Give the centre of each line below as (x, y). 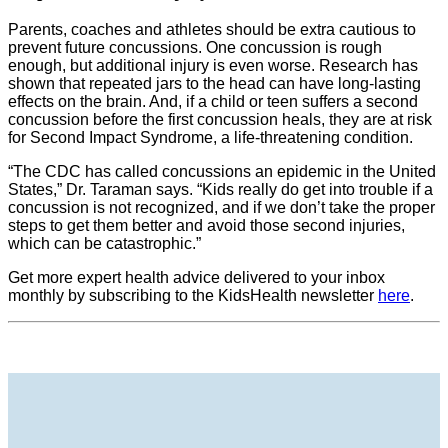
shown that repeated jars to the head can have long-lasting (214, 83)
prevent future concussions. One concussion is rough (195, 47)
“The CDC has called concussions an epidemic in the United (222, 171)
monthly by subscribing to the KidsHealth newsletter (193, 295)
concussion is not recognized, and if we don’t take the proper (221, 207)
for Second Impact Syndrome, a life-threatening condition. (210, 137)
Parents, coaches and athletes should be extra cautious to (212, 29)
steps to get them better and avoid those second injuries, (206, 225)
